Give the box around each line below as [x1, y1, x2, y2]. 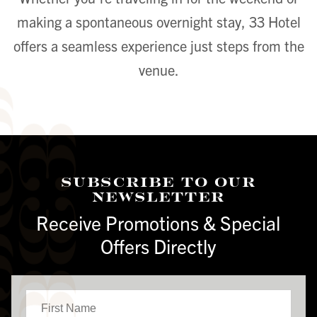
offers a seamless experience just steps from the [13, 37, 304, 55]
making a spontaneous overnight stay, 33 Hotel [16, 13, 301, 31]
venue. [138, 61, 179, 79]
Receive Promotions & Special [36, 210, 281, 235]
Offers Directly [100, 234, 217, 258]
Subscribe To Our [61, 171, 256, 192]
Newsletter [92, 186, 225, 207]
